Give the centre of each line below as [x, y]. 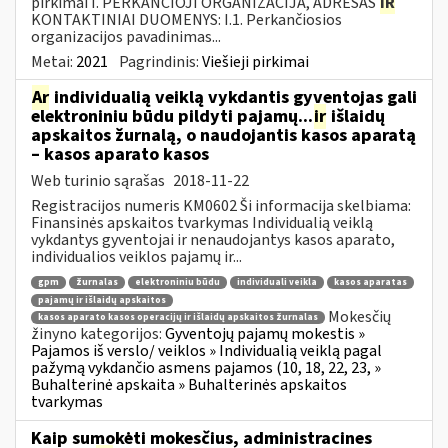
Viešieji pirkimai [255, 61]
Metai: [53, 61]
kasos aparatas [370, 283]
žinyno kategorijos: [98, 334]
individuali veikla [277, 283]
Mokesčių [359, 316]
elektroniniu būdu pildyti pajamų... [172, 116]
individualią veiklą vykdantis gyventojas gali [233, 97]
